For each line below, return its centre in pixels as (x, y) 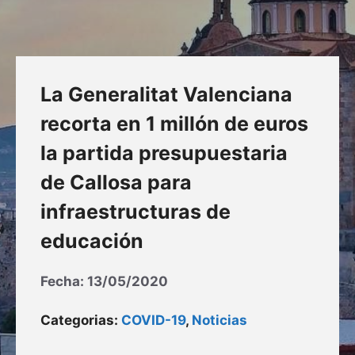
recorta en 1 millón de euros (174, 124)
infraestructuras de (136, 212)
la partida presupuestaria (164, 153)
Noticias (219, 320)
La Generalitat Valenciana (166, 95)
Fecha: (64, 282)
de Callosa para (116, 183)
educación (92, 241)
